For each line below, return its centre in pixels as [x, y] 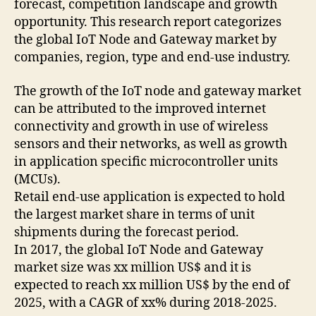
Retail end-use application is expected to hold [150, 197]
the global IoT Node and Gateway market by [145, 40]
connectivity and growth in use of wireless [141, 126]
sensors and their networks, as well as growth [151, 144]
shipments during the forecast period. [128, 232]
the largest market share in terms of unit [134, 214]
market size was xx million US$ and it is [133, 267]
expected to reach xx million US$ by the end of [152, 285]
